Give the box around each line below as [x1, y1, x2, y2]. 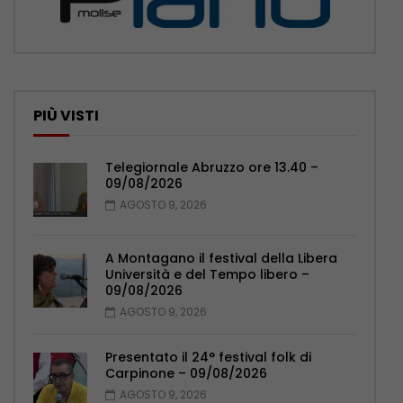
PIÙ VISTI [33, 105, 99, 127]
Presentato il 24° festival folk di [105, 348, 311, 367]
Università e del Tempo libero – [105, 265, 309, 284]
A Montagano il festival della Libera [105, 249, 337, 268]
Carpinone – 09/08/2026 [105, 364, 267, 383]
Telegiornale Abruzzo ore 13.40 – [105, 158, 318, 177]
